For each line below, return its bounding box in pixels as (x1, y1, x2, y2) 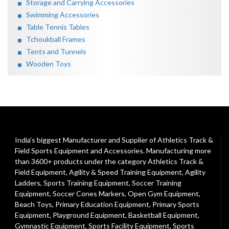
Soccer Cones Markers (53, 189, 125, 198)
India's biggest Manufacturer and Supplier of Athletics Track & (15, 135, 213, 144)
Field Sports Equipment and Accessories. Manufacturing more (15, 146, 211, 155)
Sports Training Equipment (43, 178, 129, 187)
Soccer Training (132, 178, 181, 187)
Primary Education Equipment (55, 200, 149, 209)
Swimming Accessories (21, 10, 99, 19)
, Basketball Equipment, (125, 211, 199, 219)
